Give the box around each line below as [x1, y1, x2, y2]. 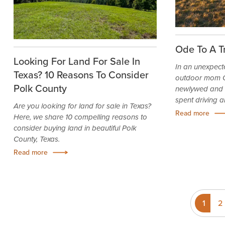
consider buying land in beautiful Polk [13, 123, 137, 134]
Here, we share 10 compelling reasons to [13, 111, 147, 123]
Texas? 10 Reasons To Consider [13, 67, 149, 82]
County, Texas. [13, 134, 60, 145]
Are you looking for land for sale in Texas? [13, 100, 151, 112]
